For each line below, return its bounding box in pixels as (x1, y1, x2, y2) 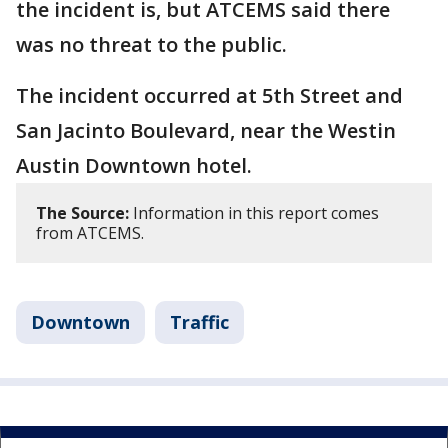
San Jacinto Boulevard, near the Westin (16, 117, 396, 144)
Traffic (170, 310, 229, 334)
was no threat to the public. (16, 31, 287, 58)
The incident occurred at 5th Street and (16, 82, 403, 109)
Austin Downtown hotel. (16, 152, 252, 179)
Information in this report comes (129, 202, 379, 224)
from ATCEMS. (36, 222, 144, 244)
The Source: (36, 202, 129, 224)
